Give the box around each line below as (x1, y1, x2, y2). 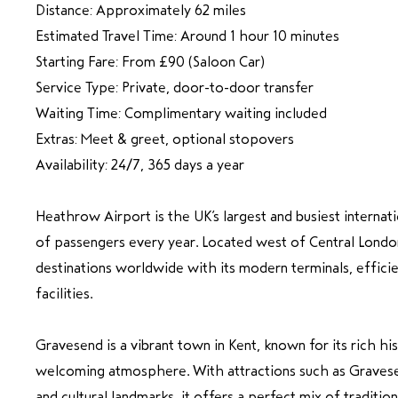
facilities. (36, 285, 92, 301)
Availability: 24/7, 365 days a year (36, 156, 244, 172)
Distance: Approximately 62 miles (36, 2, 246, 18)
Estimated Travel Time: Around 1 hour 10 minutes (36, 28, 339, 44)
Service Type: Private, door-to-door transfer (36, 79, 314, 95)
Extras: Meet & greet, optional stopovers (36, 131, 294, 147)
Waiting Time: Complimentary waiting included (36, 105, 327, 121)
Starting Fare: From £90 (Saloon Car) (36, 53, 265, 69)
